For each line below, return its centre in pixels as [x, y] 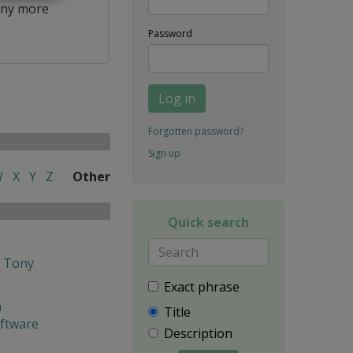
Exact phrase [201, 286]
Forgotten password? [195, 131]
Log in [176, 98]
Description [198, 333]
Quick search [208, 222]
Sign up [164, 153]
